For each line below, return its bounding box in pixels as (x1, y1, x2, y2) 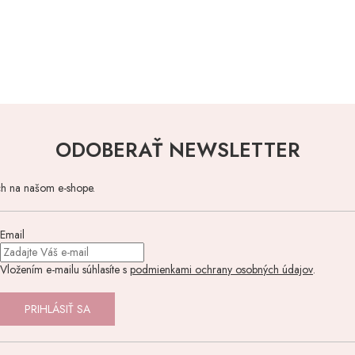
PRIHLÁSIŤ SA (25, 301, 90, 317)
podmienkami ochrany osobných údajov (130, 261, 313, 277)
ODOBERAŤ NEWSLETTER (55, 136, 300, 164)
